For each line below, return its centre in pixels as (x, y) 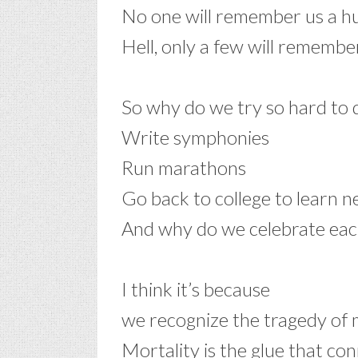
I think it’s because (196, 289)
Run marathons (184, 167)
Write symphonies (195, 137)
